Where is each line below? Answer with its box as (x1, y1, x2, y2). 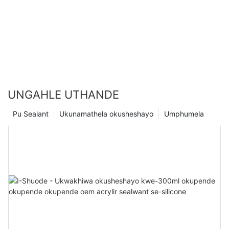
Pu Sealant (13, 109, 49, 118)
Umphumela (164, 109, 204, 118)
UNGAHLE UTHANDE (8, 87, 119, 101)
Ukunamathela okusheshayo (59, 109, 153, 118)
